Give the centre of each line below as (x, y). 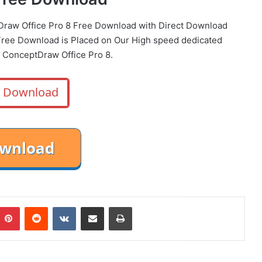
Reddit (59, 206)
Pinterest (36, 206)
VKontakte (94, 206)
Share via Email (113, 206)
